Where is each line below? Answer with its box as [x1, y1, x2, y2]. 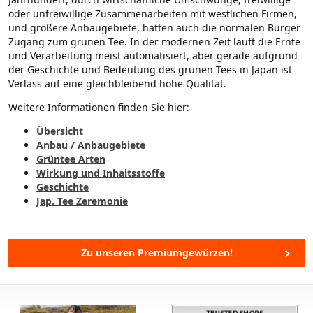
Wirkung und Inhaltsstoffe [36, 166, 165, 180]
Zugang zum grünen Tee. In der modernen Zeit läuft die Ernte [8, 35, 300, 49]
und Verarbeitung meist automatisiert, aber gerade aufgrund [8, 49, 298, 63]
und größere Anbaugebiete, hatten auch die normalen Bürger [8, 21, 300, 35]
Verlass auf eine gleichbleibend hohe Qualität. [8, 77, 226, 91]
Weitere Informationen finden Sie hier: [8, 101, 189, 115]
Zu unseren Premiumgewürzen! [80, 246, 233, 260]
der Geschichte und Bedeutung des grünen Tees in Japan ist [8, 63, 292, 77]
